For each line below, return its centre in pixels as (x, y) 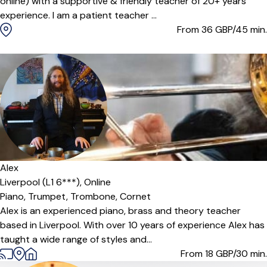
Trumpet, (49, 196)
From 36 (196, 30)
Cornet (135, 196)
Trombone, (95, 196)
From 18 (198, 254)
